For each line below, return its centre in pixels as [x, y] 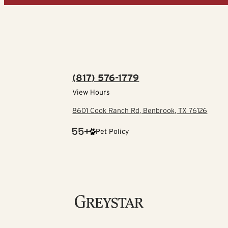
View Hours [91, 92]
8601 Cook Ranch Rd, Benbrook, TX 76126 [140, 111]
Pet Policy [112, 132]
